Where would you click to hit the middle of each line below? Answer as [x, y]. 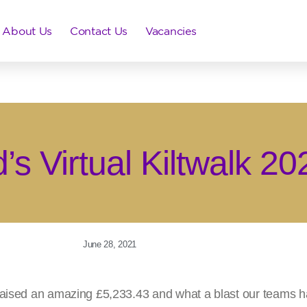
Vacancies [171, 31]
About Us [27, 31]
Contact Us [99, 31]
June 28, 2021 [110, 244]
